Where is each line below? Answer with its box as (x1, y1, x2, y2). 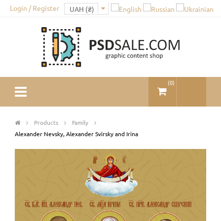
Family (72, 118, 90, 126)
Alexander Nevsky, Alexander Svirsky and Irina (15, 129, 138, 138)
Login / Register (10, 3, 59, 12)
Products (34, 118, 60, 126)
